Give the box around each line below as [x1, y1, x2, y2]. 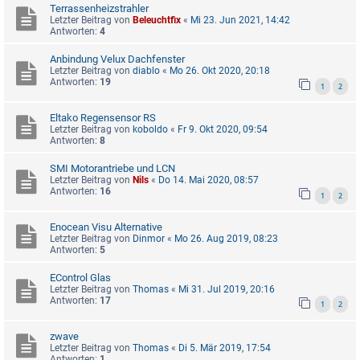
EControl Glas [50, 271, 111, 284]
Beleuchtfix [133, 14, 181, 27]
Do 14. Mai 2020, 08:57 [158, 174, 259, 186]
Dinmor [133, 232, 165, 244]
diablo [133, 65, 160, 77]
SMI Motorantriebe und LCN [50, 162, 175, 174]
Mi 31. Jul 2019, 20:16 [178, 283, 275, 295]
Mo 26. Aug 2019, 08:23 [174, 232, 278, 244]
